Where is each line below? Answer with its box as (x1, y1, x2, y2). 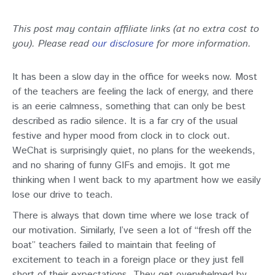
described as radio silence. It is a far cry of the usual (12, 114, 238, 128)
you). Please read (12, 36, 92, 51)
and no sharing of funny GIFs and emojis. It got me (12, 158, 230, 172)
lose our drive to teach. (12, 187, 113, 202)
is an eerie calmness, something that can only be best (12, 99, 246, 114)
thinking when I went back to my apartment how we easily (12, 172, 261, 187)
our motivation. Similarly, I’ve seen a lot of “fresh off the (12, 223, 252, 238)
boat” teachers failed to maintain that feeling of (12, 238, 215, 252)
